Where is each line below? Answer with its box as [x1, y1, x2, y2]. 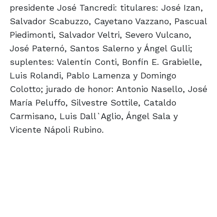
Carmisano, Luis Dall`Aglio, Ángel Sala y [10, 111, 178, 122]
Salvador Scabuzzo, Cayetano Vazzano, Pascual [10, 16, 207, 27]
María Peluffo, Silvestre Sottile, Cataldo [10, 97, 176, 108]
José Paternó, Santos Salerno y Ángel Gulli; [10, 43, 192, 54]
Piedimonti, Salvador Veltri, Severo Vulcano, [10, 30, 191, 40]
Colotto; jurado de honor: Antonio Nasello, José [10, 84, 207, 94]
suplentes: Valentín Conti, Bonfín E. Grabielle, [10, 57, 202, 67]
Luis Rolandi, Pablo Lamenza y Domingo [10, 70, 176, 81]
